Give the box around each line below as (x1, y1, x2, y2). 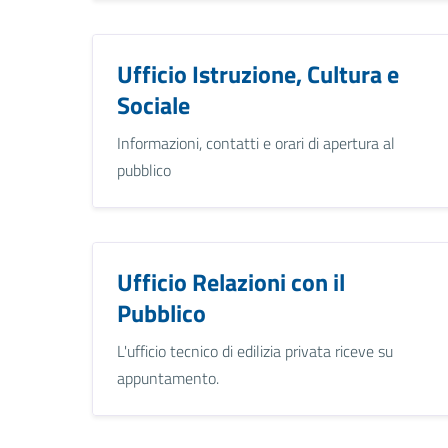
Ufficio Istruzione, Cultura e (117, 55, 399, 92)
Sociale (117, 86, 190, 123)
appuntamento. (117, 365, 219, 390)
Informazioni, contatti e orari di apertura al (117, 130, 395, 155)
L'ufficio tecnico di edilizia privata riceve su (117, 338, 393, 363)
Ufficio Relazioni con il (117, 263, 345, 300)
